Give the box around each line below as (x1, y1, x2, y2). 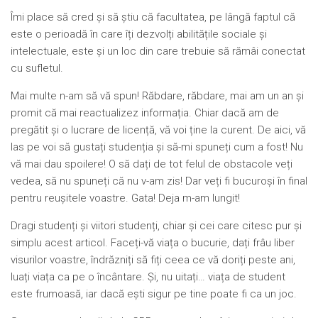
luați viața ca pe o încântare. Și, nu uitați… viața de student (11, 270, 285, 284)
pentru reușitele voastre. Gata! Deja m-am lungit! (11, 192, 240, 205)
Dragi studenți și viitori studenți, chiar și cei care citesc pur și (11, 219, 302, 233)
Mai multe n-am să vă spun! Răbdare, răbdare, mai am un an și (11, 89, 304, 103)
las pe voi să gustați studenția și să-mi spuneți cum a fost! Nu (11, 141, 303, 154)
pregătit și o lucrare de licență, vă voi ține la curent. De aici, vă (11, 124, 306, 137)
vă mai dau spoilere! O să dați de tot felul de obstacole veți (11, 158, 292, 171)
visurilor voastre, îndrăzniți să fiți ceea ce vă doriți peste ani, (11, 253, 295, 267)
